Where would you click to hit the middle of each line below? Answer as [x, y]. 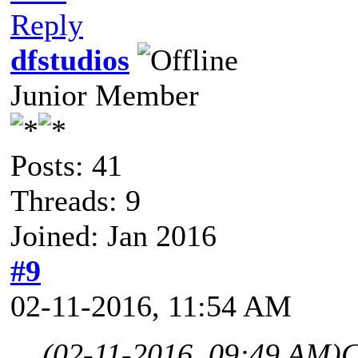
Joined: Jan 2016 [113, 235]
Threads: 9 [76, 200]
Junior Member [105, 95]
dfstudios [70, 60]
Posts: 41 [66, 165]
